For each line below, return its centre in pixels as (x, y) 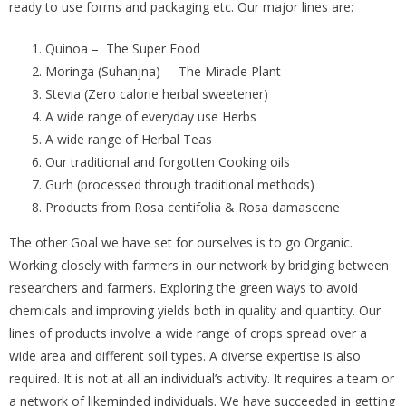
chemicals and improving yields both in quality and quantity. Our (195, 310)
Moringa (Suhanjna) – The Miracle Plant (163, 71)
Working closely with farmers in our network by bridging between (199, 265)
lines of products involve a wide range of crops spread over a (188, 333)
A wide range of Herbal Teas (129, 139)
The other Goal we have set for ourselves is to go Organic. (181, 242)
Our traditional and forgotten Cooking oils (168, 161)
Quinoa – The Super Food (123, 48)
